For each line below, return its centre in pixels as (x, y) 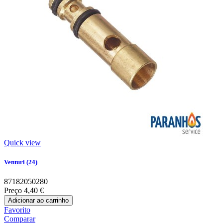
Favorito (17, 210)
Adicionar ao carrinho (38, 201)
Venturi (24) (21, 162)
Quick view (22, 143)
